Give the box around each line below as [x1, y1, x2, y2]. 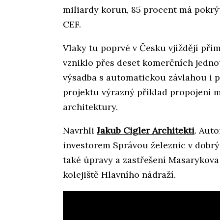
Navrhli [63, 125, 97, 137]
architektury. [63, 101, 118, 113]
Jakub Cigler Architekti [97, 125, 194, 137]
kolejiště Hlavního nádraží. [63, 169, 176, 181]
